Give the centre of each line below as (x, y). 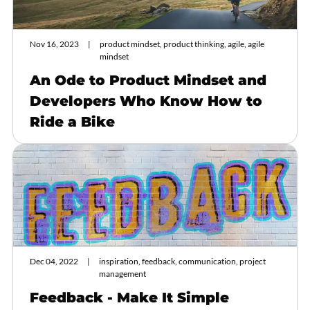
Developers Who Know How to (146, 101)
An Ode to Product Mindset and (148, 81)
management (122, 274)
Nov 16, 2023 (54, 44)
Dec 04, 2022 (54, 262)
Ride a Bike (72, 122)
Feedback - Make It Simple (129, 298)
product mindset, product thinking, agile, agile (182, 44)
